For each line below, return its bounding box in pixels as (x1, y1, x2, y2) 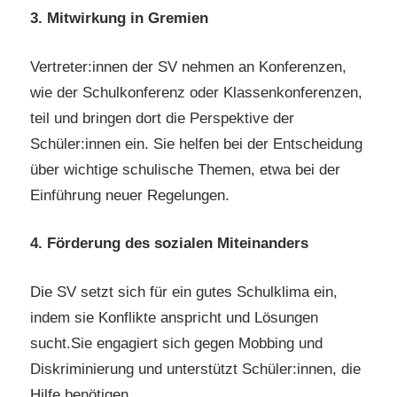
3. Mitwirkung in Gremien (30, 10, 208, 27)
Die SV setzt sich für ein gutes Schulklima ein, (30, 283, 338, 300)
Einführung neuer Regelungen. (30, 186, 230, 204)
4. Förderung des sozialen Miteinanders (30, 235, 308, 253)
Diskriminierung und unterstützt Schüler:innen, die (30, 360, 361, 378)
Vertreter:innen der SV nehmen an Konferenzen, (30, 58, 346, 75)
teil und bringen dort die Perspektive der (30, 109, 294, 127)
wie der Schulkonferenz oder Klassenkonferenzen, (30, 83, 362, 101)
